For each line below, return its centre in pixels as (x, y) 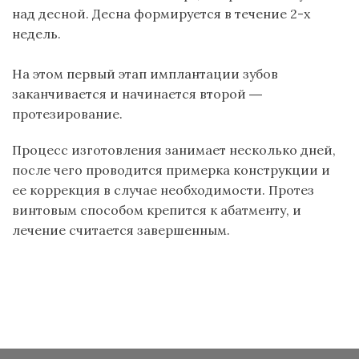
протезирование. (67, 113)
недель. (36, 33)
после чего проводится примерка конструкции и (171, 170)
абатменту (253, 210)
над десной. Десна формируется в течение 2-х (161, 13)
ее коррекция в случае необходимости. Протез (163, 190)
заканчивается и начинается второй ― (137, 93)
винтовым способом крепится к (116, 210)
